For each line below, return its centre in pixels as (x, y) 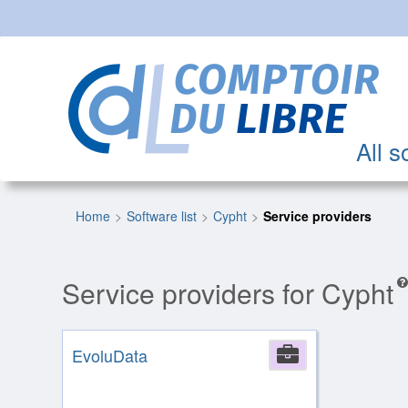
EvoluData (110, 356)
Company (340, 355)
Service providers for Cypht (228, 293)
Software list (162, 216)
